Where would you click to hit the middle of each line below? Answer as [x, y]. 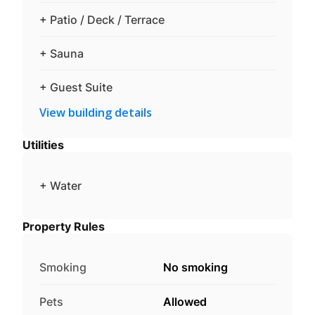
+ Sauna [62, 53]
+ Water [60, 185]
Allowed [185, 301]
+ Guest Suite [76, 87]
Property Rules [64, 226]
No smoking [195, 267]
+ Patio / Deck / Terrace [102, 19]
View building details [96, 112]
